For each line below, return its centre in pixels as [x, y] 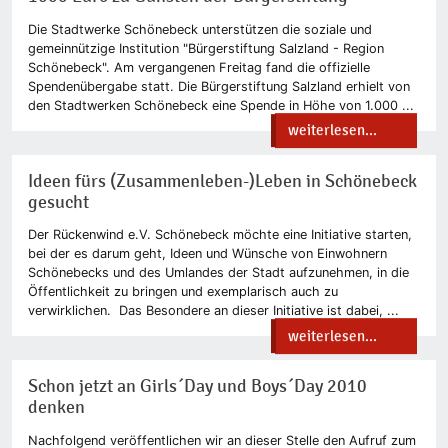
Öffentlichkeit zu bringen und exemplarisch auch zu [183, 292]
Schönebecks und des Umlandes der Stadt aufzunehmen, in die [218, 273]
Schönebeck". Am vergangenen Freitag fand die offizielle [199, 67]
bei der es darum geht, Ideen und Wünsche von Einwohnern [207, 254]
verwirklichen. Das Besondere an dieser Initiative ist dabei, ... [213, 311]
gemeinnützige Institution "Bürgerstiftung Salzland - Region [206, 48]
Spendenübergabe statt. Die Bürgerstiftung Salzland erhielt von [219, 86]
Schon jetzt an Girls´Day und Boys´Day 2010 [197, 387]
